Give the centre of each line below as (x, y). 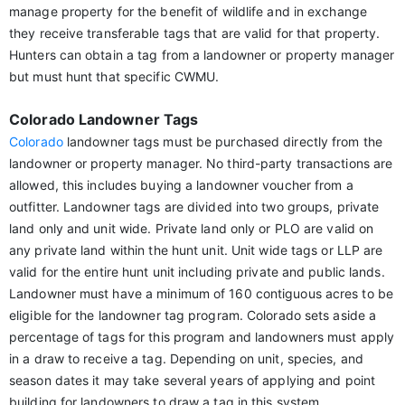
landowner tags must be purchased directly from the (222, 141)
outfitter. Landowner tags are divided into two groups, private (194, 207)
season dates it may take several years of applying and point (193, 380)
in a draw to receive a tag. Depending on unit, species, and (186, 358)
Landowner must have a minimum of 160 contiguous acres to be (201, 293)
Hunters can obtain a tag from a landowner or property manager (202, 55)
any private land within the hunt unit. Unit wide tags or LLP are (196, 250)
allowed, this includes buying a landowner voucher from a (181, 185)
